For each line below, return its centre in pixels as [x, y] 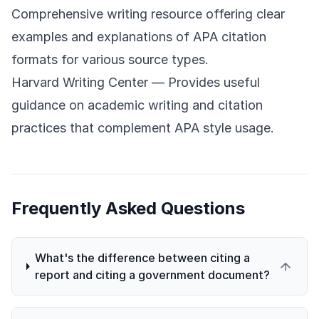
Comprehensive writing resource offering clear [148, 14]
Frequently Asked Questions [128, 209]
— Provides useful [204, 83]
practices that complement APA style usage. [143, 128]
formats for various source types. [110, 60]
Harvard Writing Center [80, 83]
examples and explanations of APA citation [139, 37]
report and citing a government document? [152, 275]
